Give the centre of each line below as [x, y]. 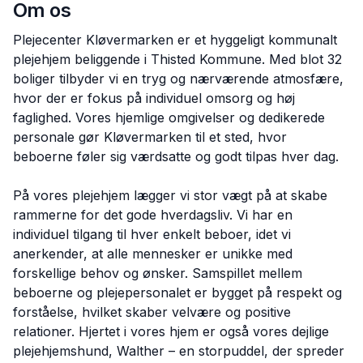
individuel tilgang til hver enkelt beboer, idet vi [152, 234]
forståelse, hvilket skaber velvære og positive [152, 312]
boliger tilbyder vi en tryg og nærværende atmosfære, [178, 79]
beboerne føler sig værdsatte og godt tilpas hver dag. [176, 156]
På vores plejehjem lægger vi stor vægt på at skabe [170, 195]
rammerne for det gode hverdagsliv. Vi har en [153, 215]
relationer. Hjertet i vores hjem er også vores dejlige [171, 331]
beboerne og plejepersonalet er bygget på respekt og [177, 293]
